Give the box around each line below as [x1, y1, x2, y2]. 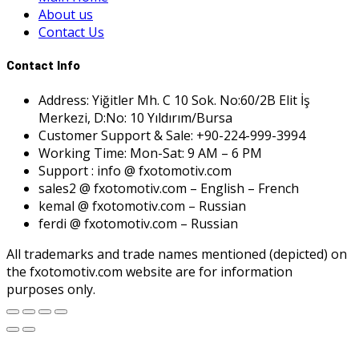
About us [38, 5, 93, 23]
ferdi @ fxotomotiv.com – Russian [38, 215, 238, 233]
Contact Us [38, 22, 104, 41]
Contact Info [6, 57, 80, 75]
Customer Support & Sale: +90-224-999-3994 [38, 127, 305, 145]
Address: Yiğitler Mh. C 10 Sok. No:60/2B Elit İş [38, 91, 310, 110]
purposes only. [6, 280, 95, 299]
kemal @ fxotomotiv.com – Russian [38, 197, 246, 216]
